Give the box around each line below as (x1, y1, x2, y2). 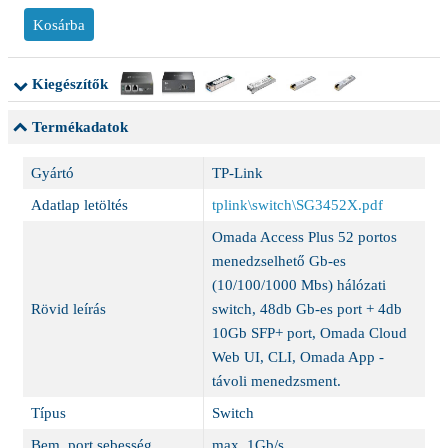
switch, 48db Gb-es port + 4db (211, 301, 402, 318)
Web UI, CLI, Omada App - (211, 349, 384, 366)
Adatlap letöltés (30, 197, 128, 214)
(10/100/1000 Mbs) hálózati (211, 277, 386, 294)
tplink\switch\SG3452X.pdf (211, 197, 383, 214)
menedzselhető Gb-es (211, 253, 346, 270)
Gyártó (30, 165, 74, 182)
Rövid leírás (30, 301, 106, 318)
